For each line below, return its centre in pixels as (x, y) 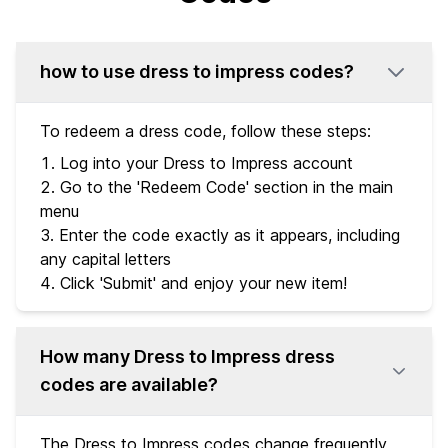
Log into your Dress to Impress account (206, 162)
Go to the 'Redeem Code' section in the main (226, 186)
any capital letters (105, 258)
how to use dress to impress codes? (197, 71)
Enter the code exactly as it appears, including (229, 234)
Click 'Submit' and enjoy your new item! (203, 282)
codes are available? (129, 384)
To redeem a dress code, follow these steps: (205, 130)
